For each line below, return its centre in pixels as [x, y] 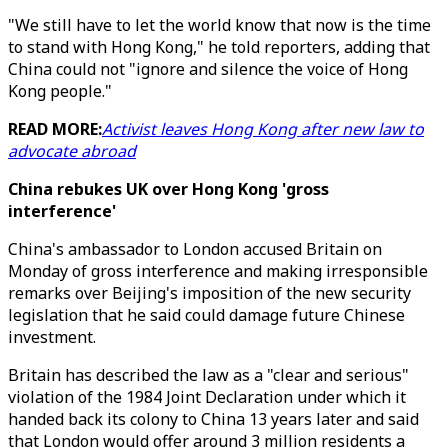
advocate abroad [72, 151]
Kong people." [60, 91]
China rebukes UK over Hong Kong [145, 189]
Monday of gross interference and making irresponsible [218, 271]
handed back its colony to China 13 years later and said [213, 419]
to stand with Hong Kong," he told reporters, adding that [219, 47]
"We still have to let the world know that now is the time [219, 25]
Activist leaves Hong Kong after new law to [263, 129]
